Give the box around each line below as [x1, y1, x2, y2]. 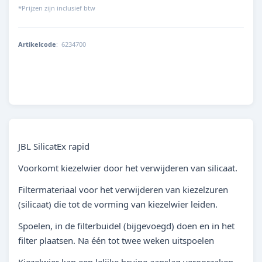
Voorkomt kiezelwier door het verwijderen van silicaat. [18, 162, 237, 174]
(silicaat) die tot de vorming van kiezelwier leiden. [18, 198, 218, 210]
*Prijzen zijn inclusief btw [18, 4, 95, 12]
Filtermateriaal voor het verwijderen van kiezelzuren [18, 184, 228, 195]
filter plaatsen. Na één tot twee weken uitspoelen [18, 235, 214, 246]
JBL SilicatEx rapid [18, 140, 89, 152]
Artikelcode [18, 40, 56, 49]
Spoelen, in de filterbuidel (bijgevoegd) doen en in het [18, 220, 235, 232]
